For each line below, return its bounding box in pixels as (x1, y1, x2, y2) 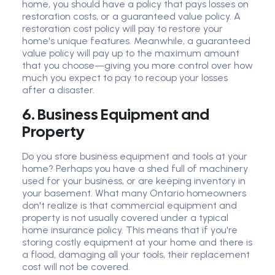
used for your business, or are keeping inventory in (22, 175, 246, 187)
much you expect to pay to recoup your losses (22, 72, 228, 84)
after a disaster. (22, 84, 95, 96)
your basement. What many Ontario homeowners (22, 187, 246, 199)
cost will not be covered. (22, 261, 130, 273)
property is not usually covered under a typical (22, 212, 228, 224)
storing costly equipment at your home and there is (22, 236, 252, 249)
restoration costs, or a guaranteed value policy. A (22, 10, 241, 23)
